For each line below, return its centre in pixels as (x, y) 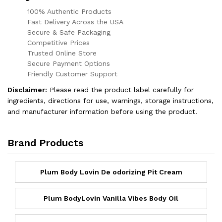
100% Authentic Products (69, 11)
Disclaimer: (27, 89)
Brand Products (45, 142)
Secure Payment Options (69, 63)
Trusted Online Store (62, 53)
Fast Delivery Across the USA (75, 22)
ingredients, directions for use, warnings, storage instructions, (111, 100)
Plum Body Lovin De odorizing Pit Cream (111, 172)
